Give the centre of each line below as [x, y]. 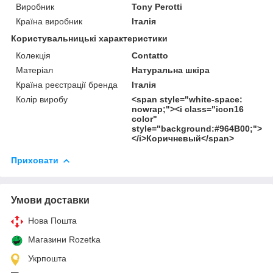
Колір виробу [42, 99]
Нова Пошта [52, 220]
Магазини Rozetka [64, 239]
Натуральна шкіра [171, 70]
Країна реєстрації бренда [67, 84]
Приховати [35, 160]
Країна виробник [49, 21]
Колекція [33, 55]
